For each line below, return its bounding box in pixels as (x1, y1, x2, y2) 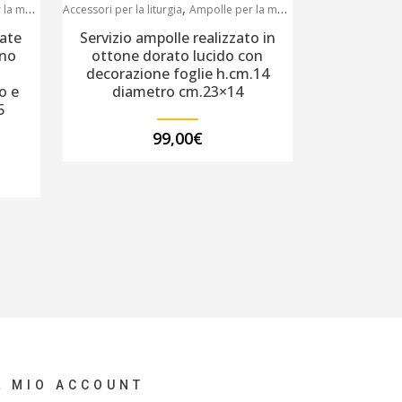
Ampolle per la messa (188, 2, 277, 18)
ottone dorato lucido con (92, 46, 264, 66)
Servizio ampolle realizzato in (79, 28, 275, 48)
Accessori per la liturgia (62, 2, 182, 18)
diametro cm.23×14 (111, 82, 243, 102)
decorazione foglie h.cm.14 (85, 64, 269, 84)
